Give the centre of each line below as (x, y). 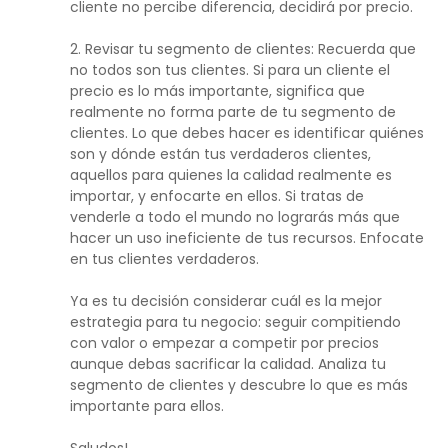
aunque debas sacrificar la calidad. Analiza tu (228, 364)
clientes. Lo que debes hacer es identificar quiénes (247, 133)
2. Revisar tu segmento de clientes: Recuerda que (243, 49)
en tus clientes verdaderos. (164, 259)
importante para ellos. (147, 406)
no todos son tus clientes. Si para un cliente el (230, 70)
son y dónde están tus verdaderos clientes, (220, 154)
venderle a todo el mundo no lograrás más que (235, 217)
